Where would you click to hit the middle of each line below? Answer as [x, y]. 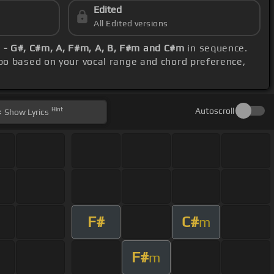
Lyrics [38, 112]
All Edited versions [131, 24]
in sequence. [216, 48]
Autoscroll [214, 111]
